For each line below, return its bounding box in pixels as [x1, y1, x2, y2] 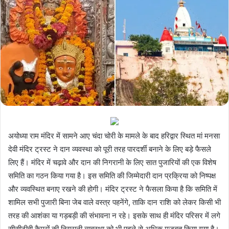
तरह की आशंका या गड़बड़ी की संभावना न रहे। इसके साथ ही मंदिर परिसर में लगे [8, 210, 220, 220]
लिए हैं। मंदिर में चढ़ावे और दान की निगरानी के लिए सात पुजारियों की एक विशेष [8, 157, 216, 167]
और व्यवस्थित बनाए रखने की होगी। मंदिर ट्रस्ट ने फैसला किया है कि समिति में [8, 184, 217, 194]
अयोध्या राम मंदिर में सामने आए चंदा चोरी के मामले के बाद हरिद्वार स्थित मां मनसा [8, 130, 220, 141]
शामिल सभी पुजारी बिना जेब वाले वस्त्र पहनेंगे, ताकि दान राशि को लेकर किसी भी [8, 197, 221, 207]
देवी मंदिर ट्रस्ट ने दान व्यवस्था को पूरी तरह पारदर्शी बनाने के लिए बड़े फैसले [8, 144, 211, 154]
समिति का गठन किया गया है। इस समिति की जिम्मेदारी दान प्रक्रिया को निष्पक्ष [8, 170, 216, 180]
